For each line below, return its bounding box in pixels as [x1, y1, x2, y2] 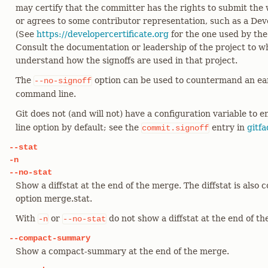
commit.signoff [142, 123, 209, 133]
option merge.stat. [16, 194, 92, 203]
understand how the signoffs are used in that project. [16, 56, 237, 65]
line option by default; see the [16, 123, 141, 132]
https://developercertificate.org [36, 29, 169, 39]
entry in [209, 123, 247, 132]
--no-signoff [34, 76, 92, 86]
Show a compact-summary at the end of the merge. [16, 246, 229, 256]
